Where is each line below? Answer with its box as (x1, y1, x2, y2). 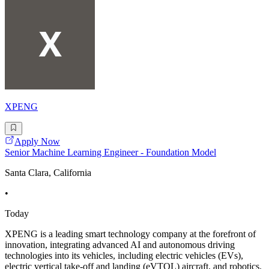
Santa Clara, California (5, 168, 91, 178)
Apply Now (14, 136, 60, 147)
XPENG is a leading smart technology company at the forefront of (5, 229, 256, 240)
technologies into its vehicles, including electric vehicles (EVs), (5, 250, 243, 261)
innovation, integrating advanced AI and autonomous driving (5, 240, 235, 250)
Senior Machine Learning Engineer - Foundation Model (5, 147, 216, 158)
